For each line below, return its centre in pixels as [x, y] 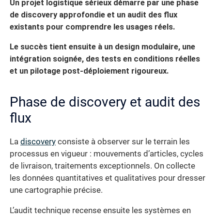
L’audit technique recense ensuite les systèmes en [100, 210]
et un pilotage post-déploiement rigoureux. [89, 71]
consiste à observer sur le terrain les [123, 142]
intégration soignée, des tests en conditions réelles [105, 59]
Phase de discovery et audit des [105, 102]
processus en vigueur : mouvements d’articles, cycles [107, 154]
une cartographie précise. [56, 190]
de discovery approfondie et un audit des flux [93, 15]
